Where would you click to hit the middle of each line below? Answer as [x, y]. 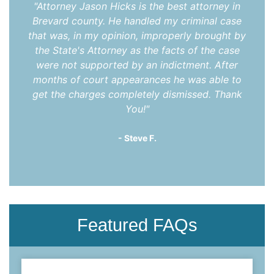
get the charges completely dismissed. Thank [137, 94]
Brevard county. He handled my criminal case [137, 20]
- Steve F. [137, 138]
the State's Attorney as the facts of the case [137, 50]
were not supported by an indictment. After [137, 65]
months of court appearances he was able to [137, 79]
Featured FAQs [137, 225]
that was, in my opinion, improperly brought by [137, 35]
